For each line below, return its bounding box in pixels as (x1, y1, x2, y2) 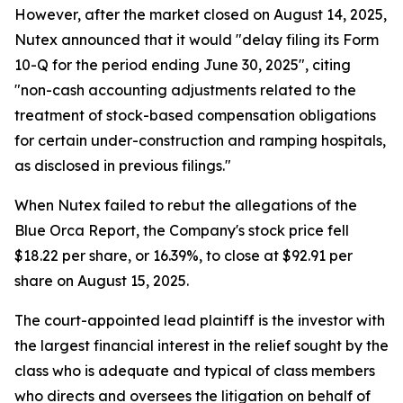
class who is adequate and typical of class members (14, 362, 375, 381)
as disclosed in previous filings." (14, 157, 231, 175)
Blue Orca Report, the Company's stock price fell (14, 221, 349, 240)
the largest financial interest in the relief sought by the (14, 336, 389, 355)
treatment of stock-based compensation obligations (14, 106, 376, 125)
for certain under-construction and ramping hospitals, (14, 131, 386, 150)
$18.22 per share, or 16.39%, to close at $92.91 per (14, 246, 353, 265)
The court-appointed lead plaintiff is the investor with (14, 311, 385, 330)
